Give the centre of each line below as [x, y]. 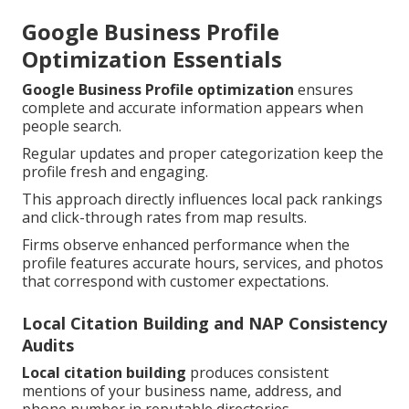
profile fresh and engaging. [115, 172]
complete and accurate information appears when [193, 108]
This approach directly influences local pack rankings [202, 199]
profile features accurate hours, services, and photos [203, 263]
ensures [324, 90]
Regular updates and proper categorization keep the [203, 154]
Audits [48, 346]
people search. [72, 126]
